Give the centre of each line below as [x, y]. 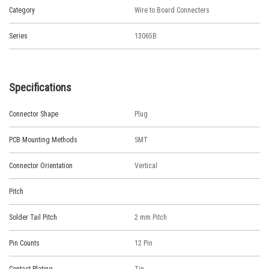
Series [18, 36]
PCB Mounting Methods [43, 140]
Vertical [146, 166]
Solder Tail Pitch [33, 217]
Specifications [40, 87]
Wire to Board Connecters [172, 10]
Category [22, 10]
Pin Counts [24, 243]
